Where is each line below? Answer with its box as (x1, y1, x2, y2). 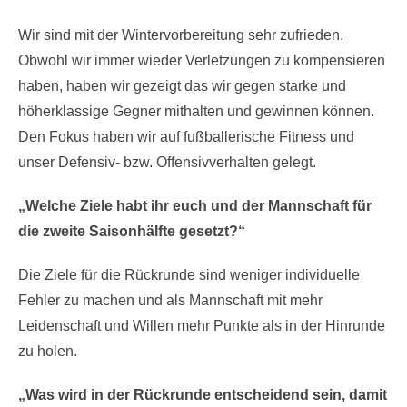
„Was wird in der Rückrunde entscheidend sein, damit (18, 387, 387, 402)
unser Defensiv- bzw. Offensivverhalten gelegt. (18, 154, 320, 170)
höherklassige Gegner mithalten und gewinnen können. (18, 104, 374, 119)
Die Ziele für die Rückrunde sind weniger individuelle (18, 267, 360, 283)
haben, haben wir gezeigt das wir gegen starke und (18, 78, 346, 94)
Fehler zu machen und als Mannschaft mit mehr (18, 293, 323, 308)
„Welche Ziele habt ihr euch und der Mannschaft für (18, 198, 372, 213)
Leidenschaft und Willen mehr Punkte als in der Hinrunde (18, 318, 385, 333)
